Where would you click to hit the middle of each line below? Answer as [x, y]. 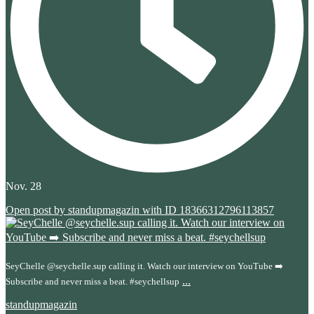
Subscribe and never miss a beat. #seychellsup [93, 281]
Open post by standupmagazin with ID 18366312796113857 [140, 210]
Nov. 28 [23, 186]
